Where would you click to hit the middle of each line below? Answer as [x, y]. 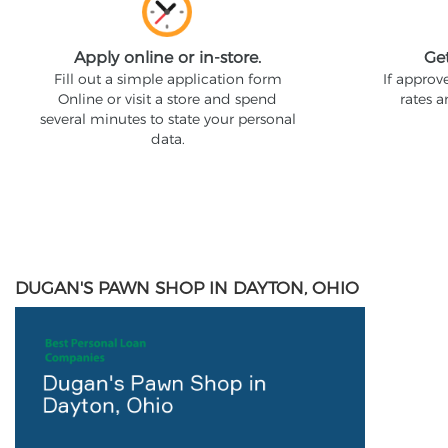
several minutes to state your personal [167, 119]
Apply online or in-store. [168, 57]
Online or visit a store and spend [168, 99]
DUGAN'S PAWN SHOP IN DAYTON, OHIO [187, 288]
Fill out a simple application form [167, 79]
